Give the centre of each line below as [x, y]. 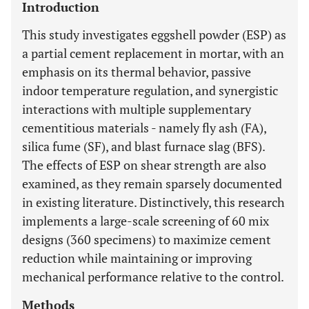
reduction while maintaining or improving [137, 258]
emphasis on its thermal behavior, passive [137, 72]
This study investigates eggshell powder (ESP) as [154, 34]
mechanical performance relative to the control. [153, 277]
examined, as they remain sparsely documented [152, 183]
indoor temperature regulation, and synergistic [150, 90]
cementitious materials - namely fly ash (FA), [144, 128]
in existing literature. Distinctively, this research [153, 202]
